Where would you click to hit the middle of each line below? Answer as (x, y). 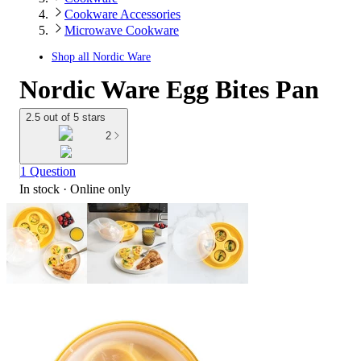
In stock (39, 189)
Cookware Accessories (122, 14)
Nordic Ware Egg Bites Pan (169, 89)
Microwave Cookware (122, 30)
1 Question (48, 171)
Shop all (72, 57)
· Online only (95, 189)
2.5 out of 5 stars (66, 117)
